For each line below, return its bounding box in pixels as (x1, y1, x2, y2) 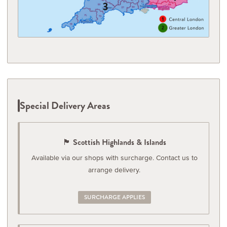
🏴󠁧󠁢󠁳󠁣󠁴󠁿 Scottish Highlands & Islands (62, 136, 166, 147)
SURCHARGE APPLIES (84, 193, 145, 201)
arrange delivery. (88, 164, 140, 175)
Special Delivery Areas (20, 99, 110, 112)
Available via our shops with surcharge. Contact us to (31, 152, 198, 163)
